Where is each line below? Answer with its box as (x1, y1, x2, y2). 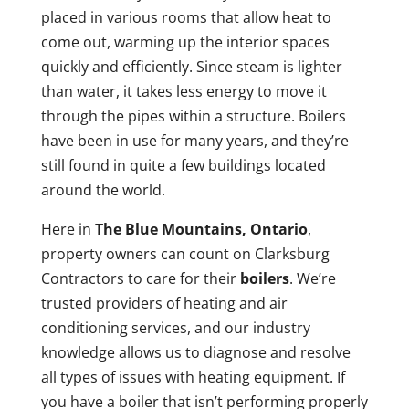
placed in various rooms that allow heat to (40, 7, 331, 28)
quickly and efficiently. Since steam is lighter (40, 57, 342, 78)
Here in (40, 219, 95, 240)
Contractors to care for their (40, 268, 240, 289)
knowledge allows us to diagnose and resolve (40, 342, 351, 363)
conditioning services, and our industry (40, 318, 310, 339)
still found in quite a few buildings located (40, 155, 326, 176)
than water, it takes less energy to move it (40, 81, 327, 102)
